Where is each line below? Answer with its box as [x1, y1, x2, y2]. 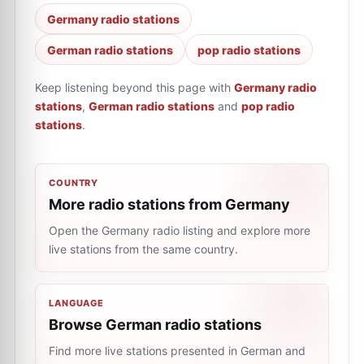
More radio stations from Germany [49, 196, 290, 213]
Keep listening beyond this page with [35, 80, 231, 94]
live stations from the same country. [49, 242, 238, 256]
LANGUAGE [49, 297, 105, 309]
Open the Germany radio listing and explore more [49, 223, 310, 237]
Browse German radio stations [49, 316, 262, 333]
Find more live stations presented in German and [49, 344, 305, 357]
